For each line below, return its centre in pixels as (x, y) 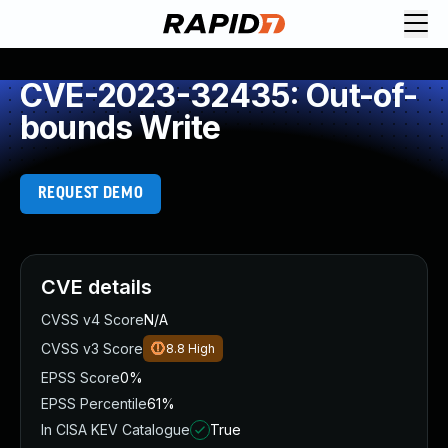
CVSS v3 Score (92, 348)
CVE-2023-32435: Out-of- (219, 95)
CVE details (96, 287)
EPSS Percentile (94, 403)
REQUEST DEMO (90, 193)
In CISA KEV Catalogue (115, 429)
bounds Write (120, 127)
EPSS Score (80, 377)
